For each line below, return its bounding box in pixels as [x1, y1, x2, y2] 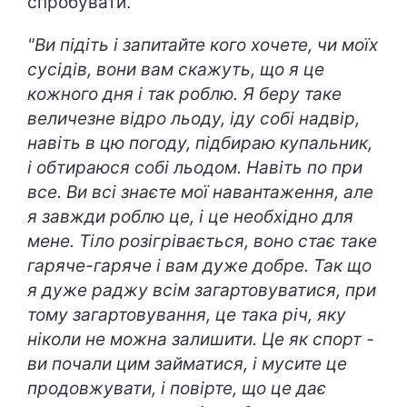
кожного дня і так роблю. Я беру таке [27, 83, 342, 104]
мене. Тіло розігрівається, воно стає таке [27, 230, 377, 252]
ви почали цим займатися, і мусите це [27, 352, 347, 374]
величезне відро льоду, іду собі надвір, [27, 107, 360, 129]
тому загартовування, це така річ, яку [27, 303, 346, 325]
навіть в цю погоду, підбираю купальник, [27, 132, 372, 154]
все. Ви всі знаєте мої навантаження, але [27, 181, 373, 203]
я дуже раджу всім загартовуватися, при [27, 279, 376, 301]
